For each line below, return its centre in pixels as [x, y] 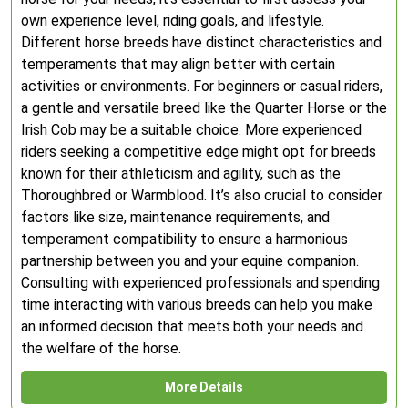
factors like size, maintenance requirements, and [175, 217]
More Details [204, 387]
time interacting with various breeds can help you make [197, 305]
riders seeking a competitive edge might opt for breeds [199, 152]
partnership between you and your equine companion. [190, 261]
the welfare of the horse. [101, 348]
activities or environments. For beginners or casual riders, [202, 86]
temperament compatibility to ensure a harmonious [184, 239]
